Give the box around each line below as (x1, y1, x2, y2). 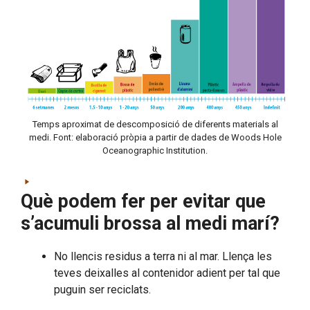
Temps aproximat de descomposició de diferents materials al (32, 119, 278, 130)
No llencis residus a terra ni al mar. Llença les (54, 250, 272, 264)
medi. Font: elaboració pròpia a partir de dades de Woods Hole (28, 132, 282, 143)
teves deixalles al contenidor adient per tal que (54, 266, 280, 280)
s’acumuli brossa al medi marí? (21, 212, 280, 235)
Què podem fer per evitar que (21, 190, 266, 213)
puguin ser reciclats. (54, 283, 151, 297)
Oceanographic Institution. (102, 145, 208, 156)
